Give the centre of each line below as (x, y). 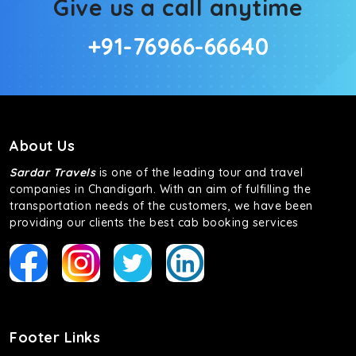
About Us (42, 146)
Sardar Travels (52, 172)
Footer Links (55, 337)
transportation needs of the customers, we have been (161, 206)
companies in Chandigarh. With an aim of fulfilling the (160, 189)
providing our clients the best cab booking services (154, 222)
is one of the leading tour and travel (199, 172)
